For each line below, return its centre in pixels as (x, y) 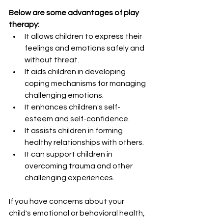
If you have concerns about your (67, 201)
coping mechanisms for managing (86, 83)
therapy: (24, 25)
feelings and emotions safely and (85, 48)
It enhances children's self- (72, 107)
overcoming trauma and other (79, 166)
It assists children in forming (74, 131)
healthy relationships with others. (84, 142)
